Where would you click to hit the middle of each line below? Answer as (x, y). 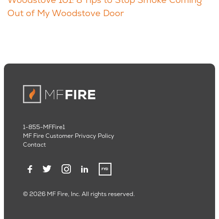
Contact (34, 145)
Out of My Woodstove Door (66, 13)
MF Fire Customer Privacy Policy (69, 136)
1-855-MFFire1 (44, 127)
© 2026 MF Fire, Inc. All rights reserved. (79, 194)
